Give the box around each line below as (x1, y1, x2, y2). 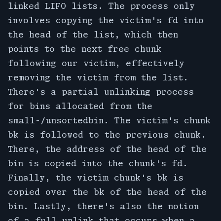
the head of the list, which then (8, 29, 178, 39)
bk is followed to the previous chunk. (8, 129, 206, 139)
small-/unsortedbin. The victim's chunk (8, 115, 211, 125)
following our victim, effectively (8, 58, 184, 68)
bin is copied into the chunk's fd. (8, 158, 188, 168)
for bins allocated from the (8, 101, 152, 110)
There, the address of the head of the (8, 144, 207, 153)
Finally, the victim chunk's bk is (8, 172, 184, 182)
